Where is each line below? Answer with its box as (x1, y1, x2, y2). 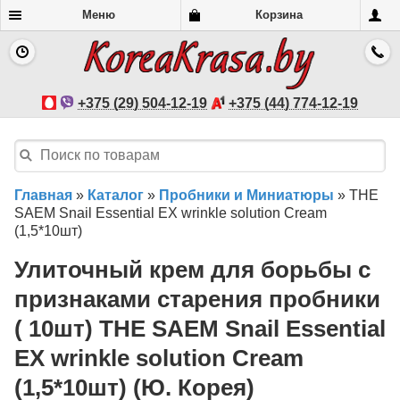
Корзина (254, 8, 303, 21)
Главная (14, 187, 72, 203)
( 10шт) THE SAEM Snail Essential (14, 316, 386, 342)
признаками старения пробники (14, 287, 380, 312)
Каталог (87, 187, 144, 203)
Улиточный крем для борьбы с (14, 257, 371, 283)
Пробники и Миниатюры (159, 187, 334, 203)
